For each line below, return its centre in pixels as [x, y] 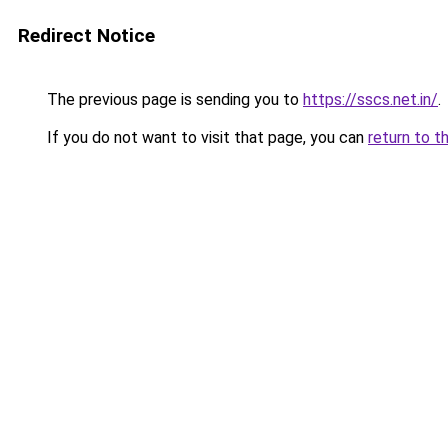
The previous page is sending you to [173, 99]
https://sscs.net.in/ [370, 99]
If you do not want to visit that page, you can [205, 137]
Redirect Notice [86, 35]
